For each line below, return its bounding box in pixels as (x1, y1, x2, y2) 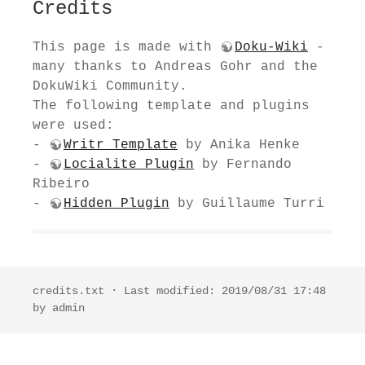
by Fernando (194, 157, 292, 172)
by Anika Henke (178, 138, 300, 152)
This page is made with (33, 40, 220, 55)
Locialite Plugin (64, 157, 194, 172)
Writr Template (64, 138, 178, 152)
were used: (33, 118, 114, 133)
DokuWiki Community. (33, 79, 187, 94)
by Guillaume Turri (169, 196, 324, 211)
